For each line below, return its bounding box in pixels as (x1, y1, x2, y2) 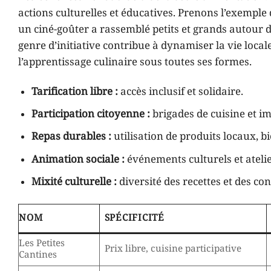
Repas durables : (31, 130, 112, 144)
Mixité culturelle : (31, 175, 117, 189)
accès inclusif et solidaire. (118, 85, 244, 99)
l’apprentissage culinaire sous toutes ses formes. (18, 56, 252, 70)
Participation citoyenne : (31, 108, 151, 122)
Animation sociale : (31, 152, 125, 166)
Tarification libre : (31, 85, 119, 99)
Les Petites (19, 237, 65, 250)
